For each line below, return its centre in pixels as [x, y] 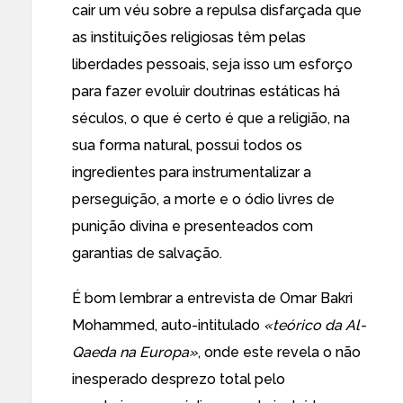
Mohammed [113, 325]
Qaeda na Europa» [135, 352]
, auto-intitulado [209, 325]
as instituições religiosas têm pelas [189, 37]
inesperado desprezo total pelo [179, 379]
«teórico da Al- [315, 325]
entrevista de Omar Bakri [270, 298]
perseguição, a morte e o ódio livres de [203, 199]
